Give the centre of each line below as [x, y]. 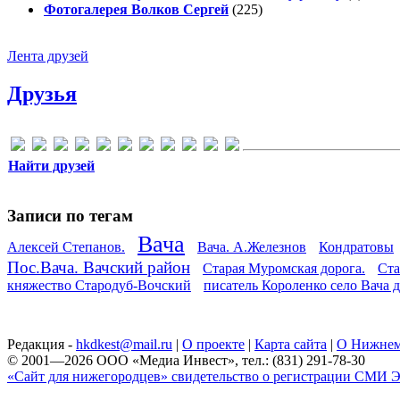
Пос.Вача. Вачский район [99, 267]
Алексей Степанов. [66, 246]
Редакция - [42, 344]
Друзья [42, 93]
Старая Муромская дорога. [284, 268]
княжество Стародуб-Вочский [99, 285]
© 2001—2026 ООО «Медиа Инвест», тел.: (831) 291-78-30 [186, 360]
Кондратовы [356, 246]
